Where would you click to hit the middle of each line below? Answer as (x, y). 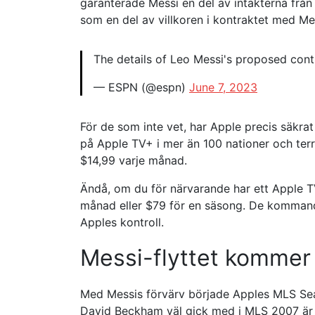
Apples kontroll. (122, 222)
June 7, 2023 (223, 87)
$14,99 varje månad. (134, 160)
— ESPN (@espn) (141, 87)
